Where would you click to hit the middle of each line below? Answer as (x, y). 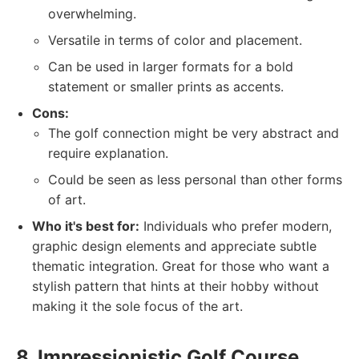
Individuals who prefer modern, (236, 226)
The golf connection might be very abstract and (194, 133)
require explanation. (108, 153)
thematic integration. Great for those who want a (181, 266)
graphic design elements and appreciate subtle (174, 246)
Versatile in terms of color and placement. (175, 40)
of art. (67, 200)
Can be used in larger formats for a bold (171, 67)
